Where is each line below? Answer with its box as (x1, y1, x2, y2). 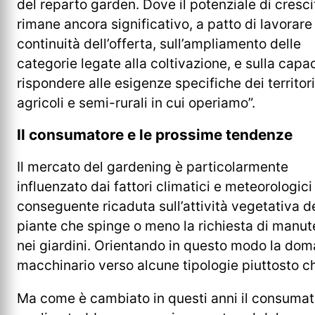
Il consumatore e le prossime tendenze (17, 125, 292, 143)
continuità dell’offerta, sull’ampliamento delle (17, 34, 301, 52)
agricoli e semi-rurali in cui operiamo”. (17, 94, 255, 111)
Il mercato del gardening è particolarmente (17, 158, 288, 176)
